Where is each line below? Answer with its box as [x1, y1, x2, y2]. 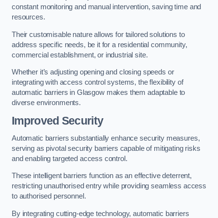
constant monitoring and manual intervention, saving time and [12, 3, 201, 11]
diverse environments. [12, 99, 81, 107]
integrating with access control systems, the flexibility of [12, 78, 183, 87]
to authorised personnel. [12, 192, 86, 200]
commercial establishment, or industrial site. [12, 51, 148, 59]
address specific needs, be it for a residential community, [12, 40, 187, 49]
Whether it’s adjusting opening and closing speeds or [12, 68, 174, 76]
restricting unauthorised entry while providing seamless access [12, 182, 206, 190]
